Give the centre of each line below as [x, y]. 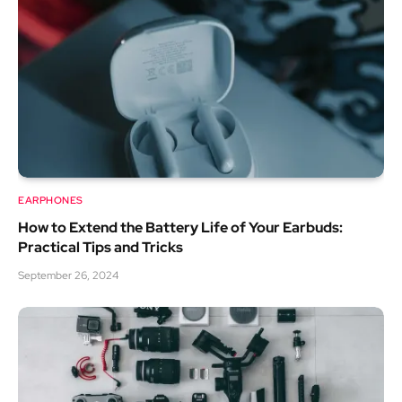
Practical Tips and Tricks [100, 248]
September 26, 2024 [68, 276]
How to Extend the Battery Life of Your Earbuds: [180, 228]
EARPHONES [51, 201]
